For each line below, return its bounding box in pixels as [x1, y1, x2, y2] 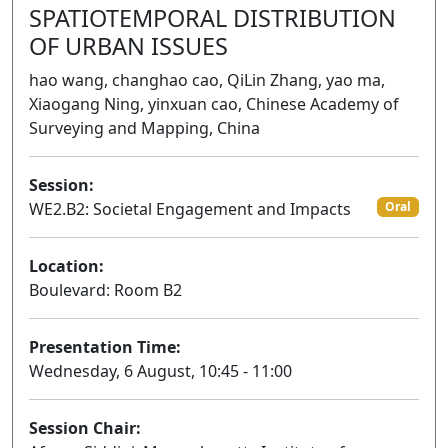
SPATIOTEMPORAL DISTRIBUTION [29, 2, 396, 34]
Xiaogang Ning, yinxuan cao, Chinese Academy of [29, 93, 399, 115]
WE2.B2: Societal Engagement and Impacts [29, 198, 351, 220]
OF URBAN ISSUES [29, 30, 228, 62]
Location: [29, 255, 104, 277]
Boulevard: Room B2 [29, 279, 182, 301]
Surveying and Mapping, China [29, 117, 260, 139]
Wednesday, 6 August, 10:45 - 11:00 [29, 360, 292, 382]
